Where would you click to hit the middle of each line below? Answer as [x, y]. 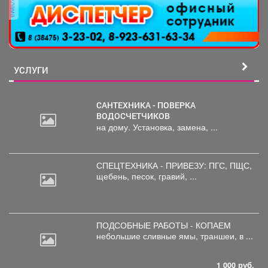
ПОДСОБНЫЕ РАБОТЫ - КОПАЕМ [164, 225]
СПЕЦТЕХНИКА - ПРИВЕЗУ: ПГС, [163, 165]
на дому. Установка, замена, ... [157, 127]
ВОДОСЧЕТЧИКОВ [134, 116]
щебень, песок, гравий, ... [147, 176]
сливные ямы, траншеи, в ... [198, 236]
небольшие [120, 236]
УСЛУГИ [31, 70]
